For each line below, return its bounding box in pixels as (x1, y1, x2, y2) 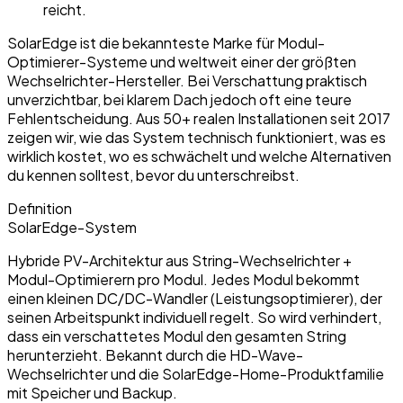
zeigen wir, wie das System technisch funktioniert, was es (7, 127, 386, 147)
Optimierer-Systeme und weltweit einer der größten (7, 51, 356, 71)
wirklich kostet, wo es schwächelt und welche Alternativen (7, 146, 391, 166)
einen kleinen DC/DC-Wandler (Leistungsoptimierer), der (7, 288, 382, 308)
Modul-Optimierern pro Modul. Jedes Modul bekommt (7, 269, 360, 289)
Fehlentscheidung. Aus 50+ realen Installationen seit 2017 (7, 108, 390, 128)
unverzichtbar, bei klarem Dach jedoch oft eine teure (7, 89, 352, 109)
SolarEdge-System (7, 217, 137, 237)
